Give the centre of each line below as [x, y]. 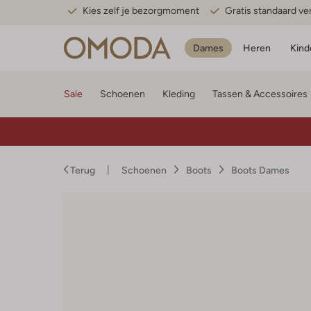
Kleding [179, 94]
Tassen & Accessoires [260, 94]
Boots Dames [260, 170]
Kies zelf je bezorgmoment [141, 10]
